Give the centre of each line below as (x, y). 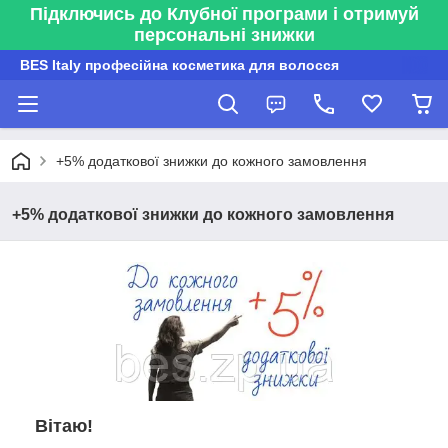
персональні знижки (224, 35)
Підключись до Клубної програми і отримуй (224, 14)
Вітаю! (64, 425)
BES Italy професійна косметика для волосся (179, 65)
